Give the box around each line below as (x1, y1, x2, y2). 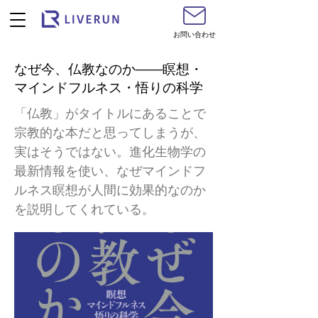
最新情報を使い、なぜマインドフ (14, 164, 206, 178)
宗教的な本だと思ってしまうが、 (14, 126, 206, 140)
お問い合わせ (173, 30, 216, 38)
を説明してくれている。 (14, 202, 155, 216)
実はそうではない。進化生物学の (14, 145, 206, 159)
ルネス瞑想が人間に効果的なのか (14, 183, 206, 197)
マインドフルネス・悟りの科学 (14, 80, 203, 95)
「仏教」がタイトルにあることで (14, 106, 206, 121)
